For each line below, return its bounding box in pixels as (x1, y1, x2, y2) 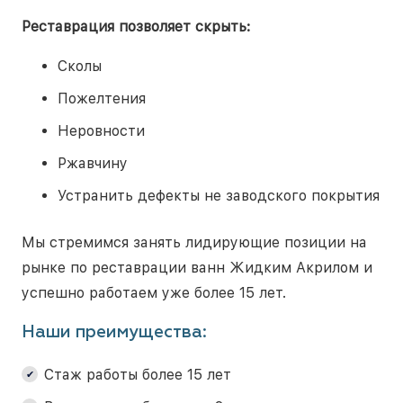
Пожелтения (58, 89, 146, 107)
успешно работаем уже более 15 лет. (22, 283, 286, 301)
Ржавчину (58, 154, 128, 172)
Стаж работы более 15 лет (44, 365, 231, 383)
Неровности (58, 121, 145, 139)
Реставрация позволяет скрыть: (22, 17, 250, 35)
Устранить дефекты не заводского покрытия (58, 186, 380, 204)
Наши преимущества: (22, 323, 207, 341)
